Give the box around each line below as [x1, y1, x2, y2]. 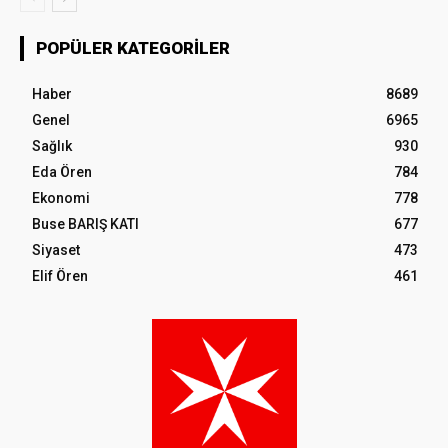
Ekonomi [32, 189, 90, 206]
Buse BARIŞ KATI [32, 215, 139, 232]
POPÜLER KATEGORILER [36, 37, 230, 58]
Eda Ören [32, 163, 92, 180]
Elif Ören [32, 267, 88, 284]
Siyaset [32, 241, 80, 258]
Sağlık [32, 137, 72, 154]
